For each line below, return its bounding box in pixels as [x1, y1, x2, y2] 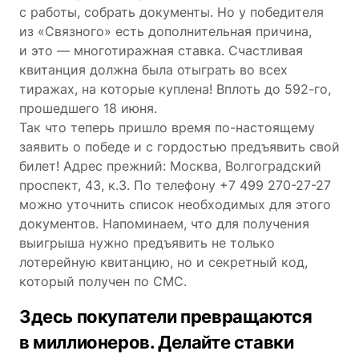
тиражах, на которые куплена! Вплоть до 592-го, [19, 80, 331, 97]
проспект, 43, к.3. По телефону [19, 176, 220, 193]
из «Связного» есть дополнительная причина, [19, 22, 312, 39]
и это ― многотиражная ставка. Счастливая [19, 42, 303, 58]
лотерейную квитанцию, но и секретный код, [19, 253, 308, 270]
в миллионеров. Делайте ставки [19, 331, 294, 353]
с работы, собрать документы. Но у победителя [19, 3, 324, 20]
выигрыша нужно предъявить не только [19, 234, 275, 251]
